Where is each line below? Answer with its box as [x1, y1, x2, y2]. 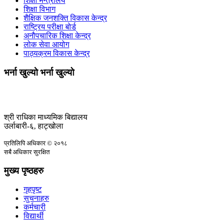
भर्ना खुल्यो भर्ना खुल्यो [4, 67, 74, 78]
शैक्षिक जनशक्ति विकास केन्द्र [24, 14, 107, 23]
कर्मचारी [24, 203, 46, 212]
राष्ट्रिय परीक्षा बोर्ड [24, 23, 76, 31]
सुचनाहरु [24, 194, 49, 203]
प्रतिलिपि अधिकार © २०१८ [4, 139, 67, 147]
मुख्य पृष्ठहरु [4, 165, 44, 176]
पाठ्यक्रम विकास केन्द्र [24, 49, 90, 58]
